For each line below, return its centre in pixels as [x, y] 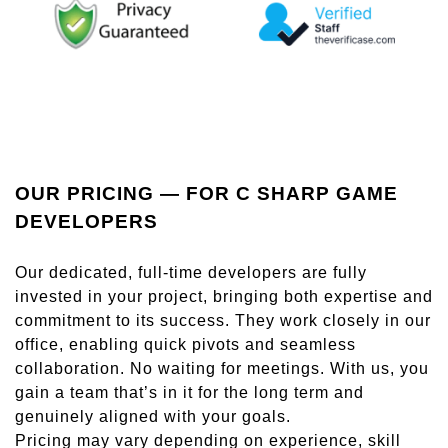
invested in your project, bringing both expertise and [224, 296]
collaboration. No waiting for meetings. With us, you [222, 368]
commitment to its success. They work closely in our [223, 320]
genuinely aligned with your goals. [153, 416]
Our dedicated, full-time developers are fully [191, 272]
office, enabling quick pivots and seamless [185, 344]
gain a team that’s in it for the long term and [189, 392]
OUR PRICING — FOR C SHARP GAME [206, 193]
